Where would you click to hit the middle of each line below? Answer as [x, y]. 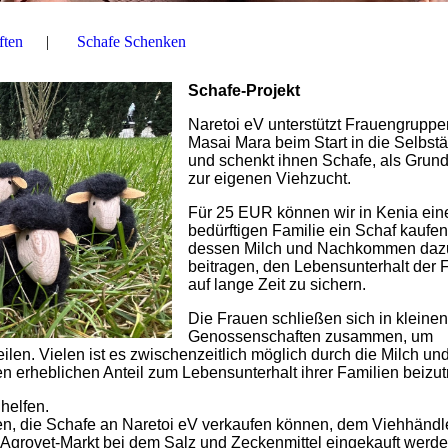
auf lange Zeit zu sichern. [277, 284]
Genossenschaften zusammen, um [310, 336]
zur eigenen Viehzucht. [269, 178]
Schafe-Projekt [244, 90]
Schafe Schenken [131, 41]
